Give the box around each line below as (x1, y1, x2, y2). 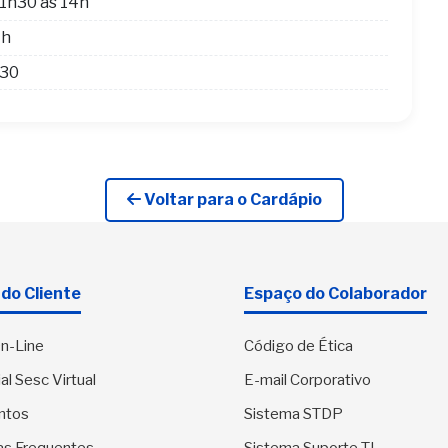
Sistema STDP (244, 405, 343, 424)
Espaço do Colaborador (244, 284, 427, 304)
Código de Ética (244, 337, 353, 356)
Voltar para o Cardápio (140, 190, 322, 210)
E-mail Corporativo (244, 371, 371, 390)
